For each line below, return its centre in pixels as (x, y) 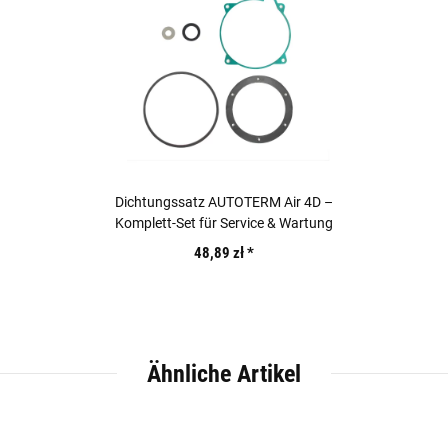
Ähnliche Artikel (224, 374)
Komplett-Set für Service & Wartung (223, 223)
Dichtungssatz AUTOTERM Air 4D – (223, 202)
